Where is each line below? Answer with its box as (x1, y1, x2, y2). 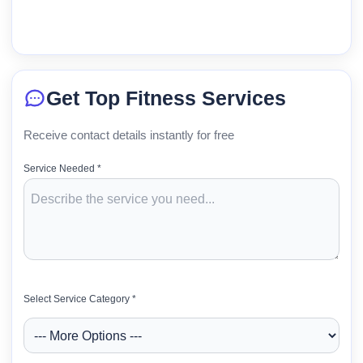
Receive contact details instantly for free (23, 127, 234, 142)
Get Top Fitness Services (46, 86, 286, 109)
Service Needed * (23, 162, 101, 174)
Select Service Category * (23, 293, 136, 305)
